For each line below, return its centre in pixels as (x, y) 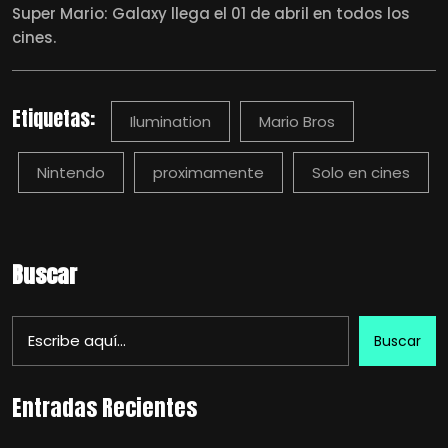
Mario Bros (297, 121)
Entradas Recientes (104, 407)
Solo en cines (361, 172)
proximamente (208, 172)
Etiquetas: (53, 118)
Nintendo (71, 172)
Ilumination (170, 121)
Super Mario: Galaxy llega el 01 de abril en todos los (211, 13)
